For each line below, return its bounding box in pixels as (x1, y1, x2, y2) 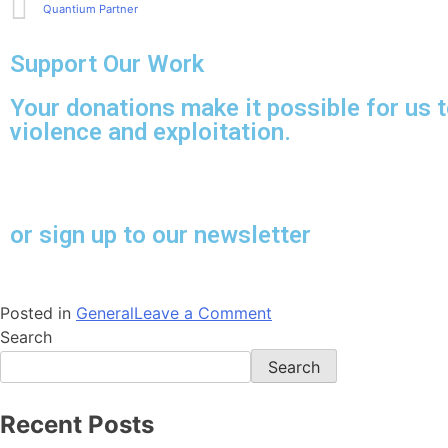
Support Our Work (10, 49, 204, 78)
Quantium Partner (43, 2, 138, 17)
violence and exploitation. (10, 117, 291, 146)
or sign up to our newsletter (10, 220, 311, 249)
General (76, 302, 134, 323)
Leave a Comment (134, 302, 272, 323)
